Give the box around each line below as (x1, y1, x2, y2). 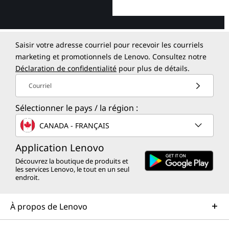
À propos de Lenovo (10, 201, 87, 213)
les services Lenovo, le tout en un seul (15, 165, 129, 174)
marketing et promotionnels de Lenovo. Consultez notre (15, 52, 207, 62)
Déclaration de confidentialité (15, 63, 117, 74)
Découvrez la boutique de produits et (15, 156, 128, 166)
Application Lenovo (15, 141, 104, 155)
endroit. (15, 173, 39, 182)
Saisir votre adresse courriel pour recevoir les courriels (15, 40, 203, 50)
